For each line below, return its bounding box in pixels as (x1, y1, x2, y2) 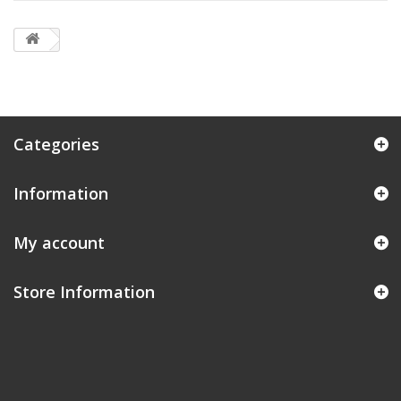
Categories (13, 133, 99, 155)
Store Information (13, 281, 155, 303)
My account (13, 232, 105, 253)
